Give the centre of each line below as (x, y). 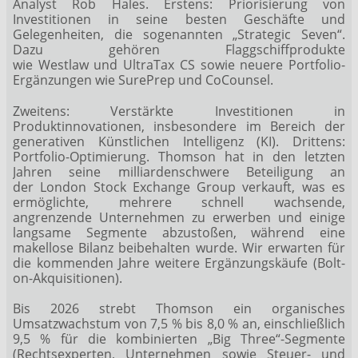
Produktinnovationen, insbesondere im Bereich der (179, 126)
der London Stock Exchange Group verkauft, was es (179, 187)
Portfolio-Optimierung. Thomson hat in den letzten (179, 156)
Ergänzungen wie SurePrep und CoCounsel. (143, 80)
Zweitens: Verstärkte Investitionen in (179, 111)
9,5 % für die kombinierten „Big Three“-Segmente (179, 338)
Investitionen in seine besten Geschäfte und (179, 20)
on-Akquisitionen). (68, 278)
